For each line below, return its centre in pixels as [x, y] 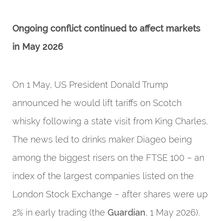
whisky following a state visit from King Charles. [110, 121]
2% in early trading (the [60, 212]
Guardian [127, 212]
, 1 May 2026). [173, 212]
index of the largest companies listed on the [103, 176]
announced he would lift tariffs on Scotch [97, 103]
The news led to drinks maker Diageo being [102, 139]
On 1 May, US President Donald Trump [90, 85]
